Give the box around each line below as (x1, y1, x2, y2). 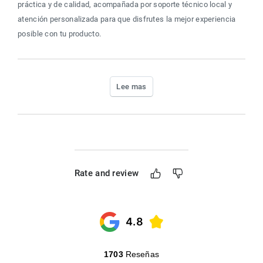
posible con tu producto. (18, 29, 102, 38)
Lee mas (116, 82, 147, 91)
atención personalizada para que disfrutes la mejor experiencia (18, 14, 238, 23)
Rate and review (74, 168, 139, 179)
